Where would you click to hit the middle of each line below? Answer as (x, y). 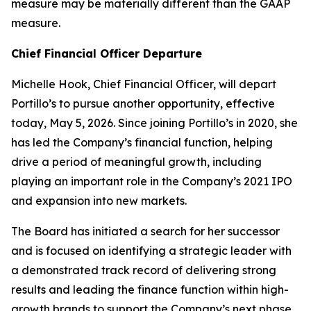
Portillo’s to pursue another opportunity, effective (143, 103)
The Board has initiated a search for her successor (145, 231)
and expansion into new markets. (99, 201)
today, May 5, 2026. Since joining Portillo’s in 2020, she (154, 123)
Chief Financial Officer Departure (107, 53)
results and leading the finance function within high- (150, 289)
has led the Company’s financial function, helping (142, 142)
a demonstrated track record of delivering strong (144, 270)
